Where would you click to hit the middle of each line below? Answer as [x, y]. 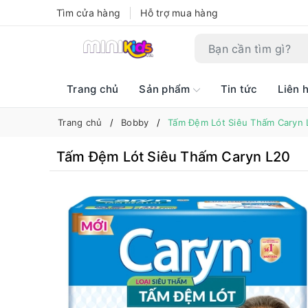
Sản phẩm [166, 89]
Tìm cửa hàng [88, 13]
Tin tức [239, 89]
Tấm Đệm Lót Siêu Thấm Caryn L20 [174, 157]
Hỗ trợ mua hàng [179, 13]
